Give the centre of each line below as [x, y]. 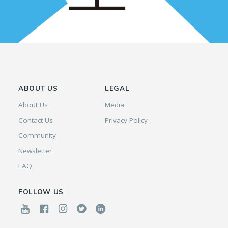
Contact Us [35, 120]
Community [37, 136]
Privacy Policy [126, 120]
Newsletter [35, 151]
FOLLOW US [41, 192]
